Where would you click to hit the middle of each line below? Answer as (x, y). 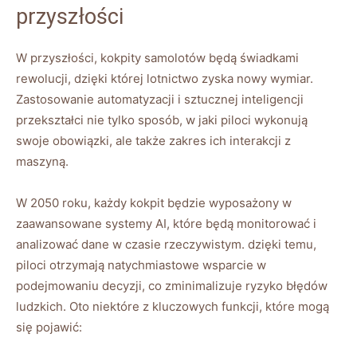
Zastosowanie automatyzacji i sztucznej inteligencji (160, 100)
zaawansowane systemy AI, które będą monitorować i (166, 224)
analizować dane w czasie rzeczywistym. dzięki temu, (166, 245)
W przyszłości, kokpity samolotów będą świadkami (157, 58)
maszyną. (42, 162)
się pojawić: (49, 328)
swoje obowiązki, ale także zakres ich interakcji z (153, 141)
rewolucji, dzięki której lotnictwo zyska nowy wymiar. (165, 79)
